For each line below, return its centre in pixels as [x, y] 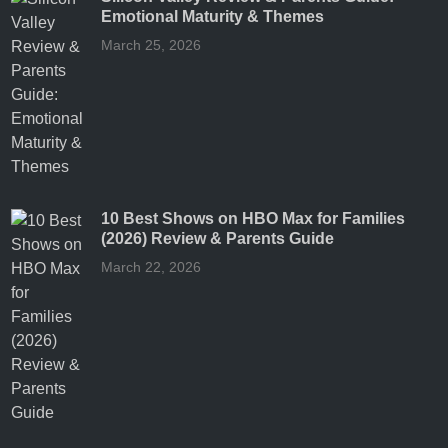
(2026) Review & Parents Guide [218, 238]
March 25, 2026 [151, 44]
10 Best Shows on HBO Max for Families [253, 218]
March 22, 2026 [151, 266]
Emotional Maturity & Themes [213, 16]
